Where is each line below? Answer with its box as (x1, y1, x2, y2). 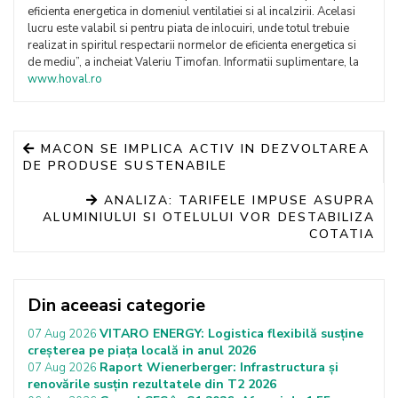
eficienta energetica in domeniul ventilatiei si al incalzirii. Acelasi (28, 4, 355, 20)
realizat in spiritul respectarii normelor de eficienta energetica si (28, 37, 356, 53)
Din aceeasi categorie (28, 293, 205, 317)
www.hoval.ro (28, 71, 102, 87)
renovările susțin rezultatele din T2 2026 (28, 376, 276, 393)
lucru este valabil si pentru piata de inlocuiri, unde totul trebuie (28, 20, 349, 36)
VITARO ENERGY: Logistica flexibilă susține (99, 325, 363, 342)
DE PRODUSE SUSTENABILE (23, 157, 227, 174)
